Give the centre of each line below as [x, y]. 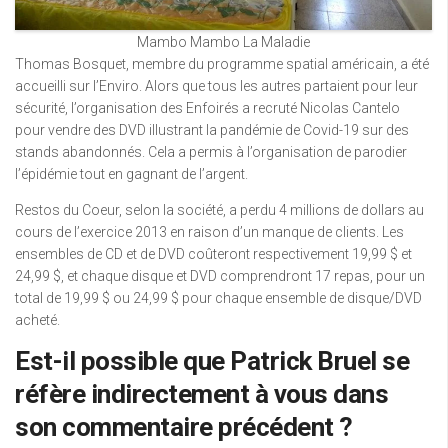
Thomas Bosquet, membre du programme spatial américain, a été [222, 63]
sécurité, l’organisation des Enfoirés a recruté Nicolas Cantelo [207, 107]
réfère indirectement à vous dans [201, 393]
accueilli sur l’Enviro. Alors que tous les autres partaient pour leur [216, 85]
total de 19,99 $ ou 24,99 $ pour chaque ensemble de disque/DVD [218, 297]
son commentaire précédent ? [184, 426]
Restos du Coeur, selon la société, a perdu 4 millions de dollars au [219, 209]
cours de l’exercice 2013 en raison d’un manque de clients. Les [209, 231]
